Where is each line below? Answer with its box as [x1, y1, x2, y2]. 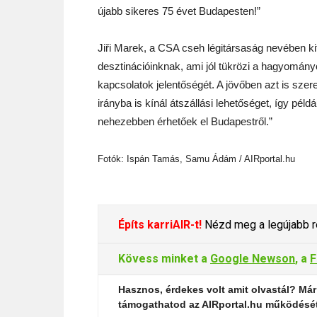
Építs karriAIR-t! [118, 218, 202, 231]
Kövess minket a [118, 252, 210, 265]
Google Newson [210, 252, 295, 265]
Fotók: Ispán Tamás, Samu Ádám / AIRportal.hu [98, 154, 295, 164]
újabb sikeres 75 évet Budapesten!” [98, 5, 260, 17]
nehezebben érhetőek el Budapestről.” [98, 115, 272, 127]
